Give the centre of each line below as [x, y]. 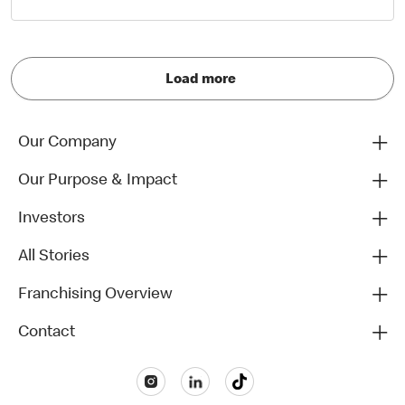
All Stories [54, 257]
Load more [200, 80]
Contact [47, 333]
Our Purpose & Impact [98, 181]
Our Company [67, 143]
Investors [52, 219]
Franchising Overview [95, 295]
